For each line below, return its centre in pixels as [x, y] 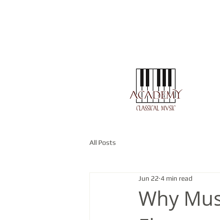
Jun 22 [149, 179]
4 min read [177, 179]
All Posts [103, 143]
